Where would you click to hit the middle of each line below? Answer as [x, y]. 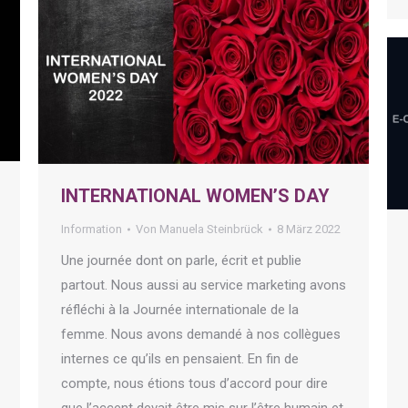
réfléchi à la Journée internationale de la [180, 310]
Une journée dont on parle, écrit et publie [181, 261]
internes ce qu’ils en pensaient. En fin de [180, 359]
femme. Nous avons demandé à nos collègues [201, 335]
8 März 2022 [309, 229]
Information [92, 229]
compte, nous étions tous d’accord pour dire [194, 384]
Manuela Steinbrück [211, 229]
